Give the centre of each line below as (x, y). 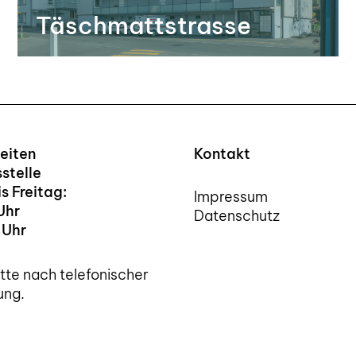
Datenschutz (237, 215)
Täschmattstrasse (143, 25)
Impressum (231, 196)
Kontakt (222, 153)
